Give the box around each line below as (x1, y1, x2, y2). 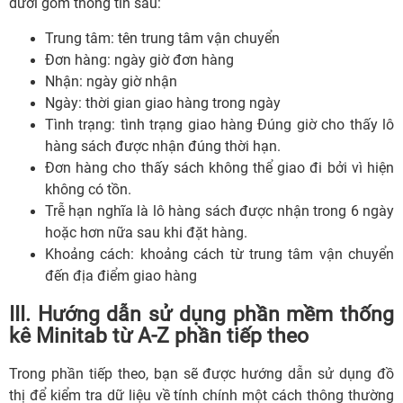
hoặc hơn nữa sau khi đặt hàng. (45, 223, 247, 241)
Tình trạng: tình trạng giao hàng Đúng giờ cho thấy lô (45, 115, 394, 133)
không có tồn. (45, 180, 131, 198)
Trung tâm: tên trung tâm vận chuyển (45, 29, 280, 47)
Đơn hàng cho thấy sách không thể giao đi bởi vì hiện (45, 158, 394, 176)
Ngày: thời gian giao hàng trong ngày (45, 94, 281, 112)
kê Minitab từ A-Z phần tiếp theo (9, 324, 309, 348)
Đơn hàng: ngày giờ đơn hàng (45, 50, 234, 68)
